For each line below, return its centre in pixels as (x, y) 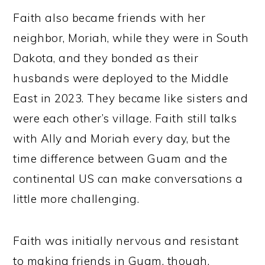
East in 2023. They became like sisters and (131, 98)
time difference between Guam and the (120, 159)
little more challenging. (78, 199)
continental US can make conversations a (128, 179)
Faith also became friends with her (109, 18)
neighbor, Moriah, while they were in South (131, 38)
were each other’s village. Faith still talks (125, 119)
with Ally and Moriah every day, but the (122, 139)
